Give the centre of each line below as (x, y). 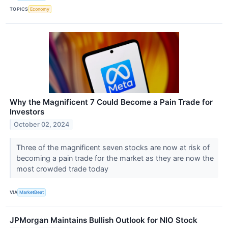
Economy (40, 9)
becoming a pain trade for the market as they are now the (115, 158)
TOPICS (19, 9)
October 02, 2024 (42, 124)
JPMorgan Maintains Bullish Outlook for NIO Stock (104, 220)
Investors (27, 111)
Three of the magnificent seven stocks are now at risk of (113, 147)
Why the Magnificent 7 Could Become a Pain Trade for (111, 102)
